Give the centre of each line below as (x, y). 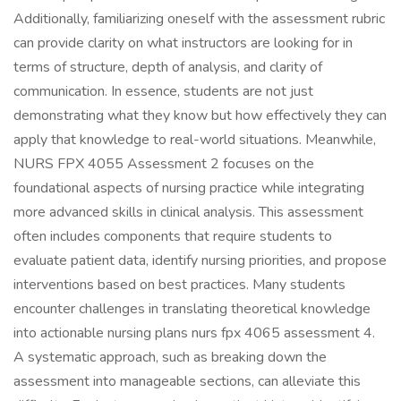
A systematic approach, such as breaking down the (170, 357)
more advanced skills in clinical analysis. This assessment (188, 212)
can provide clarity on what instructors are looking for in (183, 43)
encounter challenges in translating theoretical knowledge (192, 309)
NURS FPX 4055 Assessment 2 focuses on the (164, 164)
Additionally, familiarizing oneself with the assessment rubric (199, 19)
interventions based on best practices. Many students (179, 285)
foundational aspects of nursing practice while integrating (189, 188)
